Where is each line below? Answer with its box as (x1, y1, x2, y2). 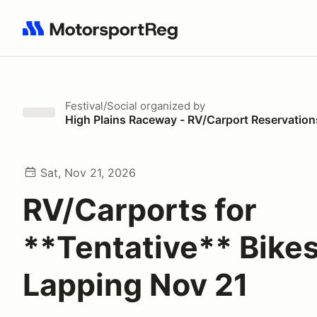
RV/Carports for (23, 191, 257, 228)
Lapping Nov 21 (23, 266, 248, 303)
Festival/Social (65, 99, 137, 113)
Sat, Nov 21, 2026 (40, 166, 136, 180)
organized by (137, 99, 205, 113)
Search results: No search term (22, 29, 187, 43)
